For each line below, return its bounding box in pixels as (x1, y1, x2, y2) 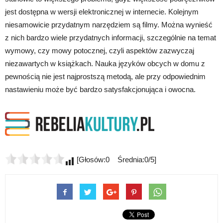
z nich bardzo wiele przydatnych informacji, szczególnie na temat (5, 33, 216, 42)
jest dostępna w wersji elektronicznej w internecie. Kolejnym (5, 7, 199, 16)
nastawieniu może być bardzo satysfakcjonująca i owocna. (5, 85, 196, 94)
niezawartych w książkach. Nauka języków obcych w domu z (5, 59, 205, 68)
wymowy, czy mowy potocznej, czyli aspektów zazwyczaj (5, 46, 194, 55)
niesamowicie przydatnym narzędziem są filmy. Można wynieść (5, 20, 213, 29)
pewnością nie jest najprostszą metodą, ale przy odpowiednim (5, 72, 206, 81)
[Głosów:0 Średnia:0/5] (75, 155, 156, 164)
